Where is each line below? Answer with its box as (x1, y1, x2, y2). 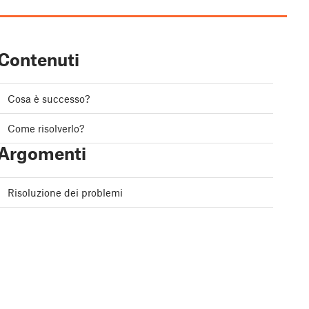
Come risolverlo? (8, 122, 84, 135)
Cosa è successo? (8, 92, 90, 106)
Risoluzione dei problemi (8, 186, 123, 199)
